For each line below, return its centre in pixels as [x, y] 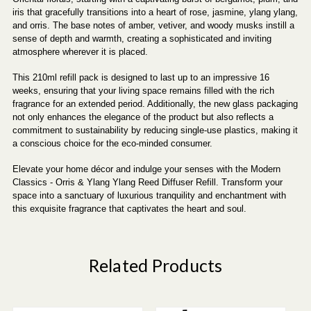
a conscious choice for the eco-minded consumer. [112, 143]
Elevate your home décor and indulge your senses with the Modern [146, 169]
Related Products [155, 265]
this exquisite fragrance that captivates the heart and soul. [129, 208]
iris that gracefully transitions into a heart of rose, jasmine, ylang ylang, [155, 12]
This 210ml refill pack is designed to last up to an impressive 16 [141, 77]
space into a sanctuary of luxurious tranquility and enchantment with [149, 195]
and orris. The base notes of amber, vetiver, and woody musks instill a [153, 25]
